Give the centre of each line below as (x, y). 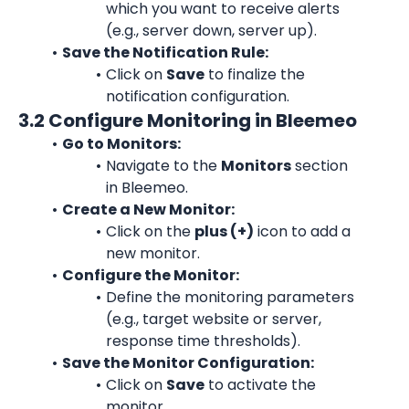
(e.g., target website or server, (214, 319)
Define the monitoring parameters (230, 297)
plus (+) (224, 231)
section (319, 166)
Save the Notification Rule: (165, 52)
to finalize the (254, 74)
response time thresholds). (203, 341)
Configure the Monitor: (150, 275)
